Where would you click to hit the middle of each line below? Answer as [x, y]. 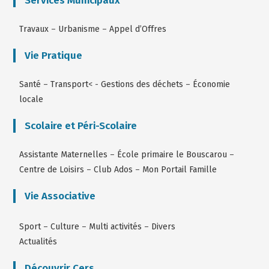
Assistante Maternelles [64, 155]
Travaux [34, 29]
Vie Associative [60, 196]
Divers [164, 227]
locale [32, 100]
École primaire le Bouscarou [172, 155]
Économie [212, 85]
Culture [65, 227]
